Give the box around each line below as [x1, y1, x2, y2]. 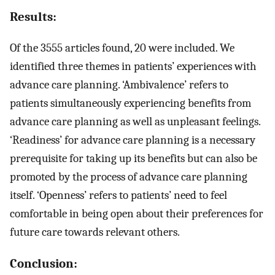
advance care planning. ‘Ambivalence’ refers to [10, 77, 228, 91]
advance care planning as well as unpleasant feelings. [10, 114, 260, 128]
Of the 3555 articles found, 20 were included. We [10, 41, 234, 55]
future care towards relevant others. [10, 225, 180, 239]
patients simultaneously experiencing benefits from [10, 96, 251, 110]
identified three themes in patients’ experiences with [10, 59, 257, 73]
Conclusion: [10, 256, 77, 271]
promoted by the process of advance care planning [10, 169, 247, 184]
